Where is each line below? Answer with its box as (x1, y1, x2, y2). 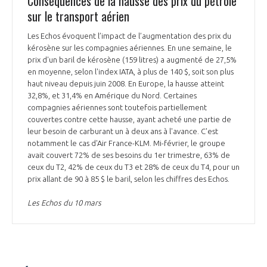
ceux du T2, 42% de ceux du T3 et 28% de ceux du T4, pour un (27, 162, 240, 171)
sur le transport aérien (27, 7, 129, 25)
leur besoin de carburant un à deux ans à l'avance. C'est (27, 126, 218, 135)
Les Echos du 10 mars (27, 198, 101, 207)
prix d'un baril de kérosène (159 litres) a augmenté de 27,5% (27, 55, 237, 64)
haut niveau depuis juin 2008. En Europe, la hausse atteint (27, 79, 224, 88)
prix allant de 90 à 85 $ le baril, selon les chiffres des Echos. (27, 174, 231, 183)
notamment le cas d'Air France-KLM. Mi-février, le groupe (27, 138, 225, 147)
